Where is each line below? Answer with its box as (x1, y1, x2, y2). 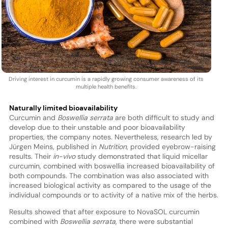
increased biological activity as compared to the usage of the (9, 181, 211, 190)
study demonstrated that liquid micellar (75, 152, 208, 161)
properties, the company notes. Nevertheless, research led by (9, 132, 212, 142)
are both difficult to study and (112, 113, 214, 123)
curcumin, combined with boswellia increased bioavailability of (9, 161, 215, 171)
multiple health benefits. (76, 83, 137, 91)
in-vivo (52, 152, 75, 161)
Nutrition (98, 142, 127, 152)
